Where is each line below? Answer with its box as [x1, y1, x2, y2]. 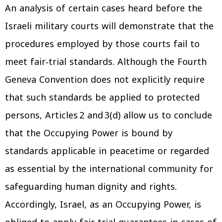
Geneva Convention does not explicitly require [5, 71, 205, 88]
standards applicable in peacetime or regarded [5, 142, 209, 160]
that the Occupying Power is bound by [5, 124, 172, 142]
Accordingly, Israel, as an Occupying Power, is [5, 196, 201, 213]
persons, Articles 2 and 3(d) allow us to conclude [5, 107, 212, 124]
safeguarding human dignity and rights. [5, 178, 177, 195]
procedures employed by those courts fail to [5, 35, 200, 53]
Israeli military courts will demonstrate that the [5, 17, 214, 35]
